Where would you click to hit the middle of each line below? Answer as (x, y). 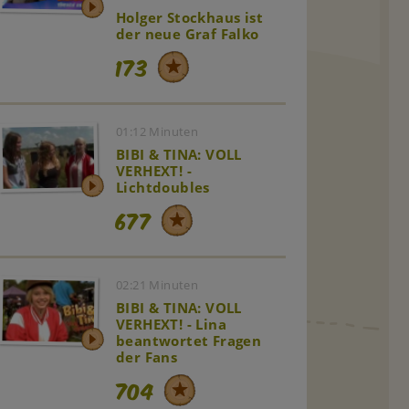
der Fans (147, 357)
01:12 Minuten (157, 132)
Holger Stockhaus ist (190, 18)
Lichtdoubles (163, 188)
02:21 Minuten (157, 285)
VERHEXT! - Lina (172, 325)
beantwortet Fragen (189, 341)
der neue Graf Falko (188, 34)
